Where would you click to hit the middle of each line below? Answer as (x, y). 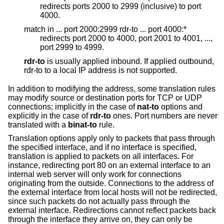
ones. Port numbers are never (164, 115)
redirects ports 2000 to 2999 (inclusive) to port (120, 6)
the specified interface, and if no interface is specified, (102, 147)
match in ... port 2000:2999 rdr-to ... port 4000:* (105, 29)
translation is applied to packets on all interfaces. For (101, 156)
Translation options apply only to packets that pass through (111, 138)
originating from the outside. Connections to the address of (111, 183)
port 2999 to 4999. (94, 47)
